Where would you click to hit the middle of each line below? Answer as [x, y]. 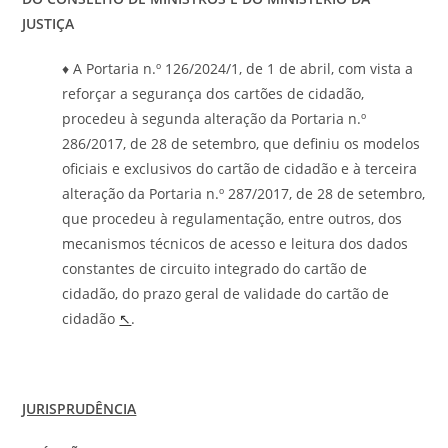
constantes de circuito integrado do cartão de [215, 268]
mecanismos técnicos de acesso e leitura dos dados [235, 243]
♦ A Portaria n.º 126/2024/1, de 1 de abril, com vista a [238, 68]
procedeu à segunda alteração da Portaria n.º [214, 118]
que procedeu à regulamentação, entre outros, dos [232, 218]
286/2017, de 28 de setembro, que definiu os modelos [241, 143]
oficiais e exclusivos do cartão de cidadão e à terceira [240, 168]
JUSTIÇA [50, 23]
